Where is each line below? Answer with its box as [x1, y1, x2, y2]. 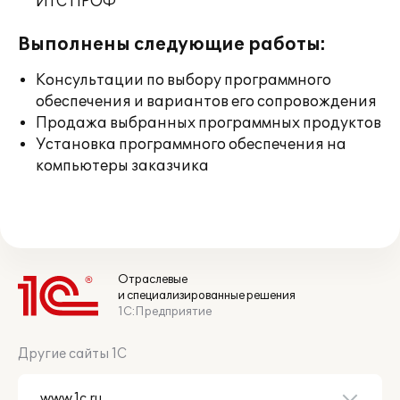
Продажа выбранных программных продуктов [36, 114, 381, 132]
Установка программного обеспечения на [36, 136, 346, 154]
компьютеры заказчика [36, 157, 209, 175]
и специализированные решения [118, 288, 296, 303]
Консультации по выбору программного [36, 71, 331, 89]
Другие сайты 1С [18, 346, 127, 362]
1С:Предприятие [118, 304, 212, 319]
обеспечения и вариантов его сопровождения [36, 93, 377, 111]
